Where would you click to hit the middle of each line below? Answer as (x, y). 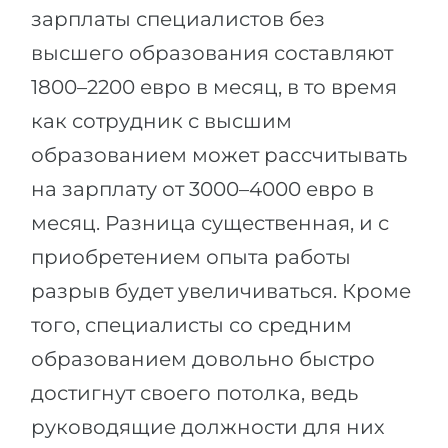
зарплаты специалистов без (178, 19)
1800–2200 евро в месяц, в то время (214, 87)
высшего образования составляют (212, 53)
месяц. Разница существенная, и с (210, 223)
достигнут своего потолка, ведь (194, 393)
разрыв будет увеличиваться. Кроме (221, 291)
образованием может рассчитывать (219, 155)
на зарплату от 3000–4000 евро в (202, 189)
